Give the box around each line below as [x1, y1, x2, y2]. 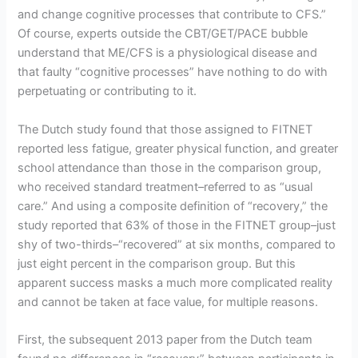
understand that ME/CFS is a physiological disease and [18, 46, 318, 61]
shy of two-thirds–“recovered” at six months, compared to [18, 237, 336, 252]
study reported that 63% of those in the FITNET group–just [18, 217, 336, 233]
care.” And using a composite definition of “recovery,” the [18, 198, 328, 213]
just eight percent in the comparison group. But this [18, 256, 296, 271]
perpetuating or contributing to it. [18, 84, 197, 99]
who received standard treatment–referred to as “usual [18, 179, 313, 194]
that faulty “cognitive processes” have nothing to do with [18, 65, 328, 80]
